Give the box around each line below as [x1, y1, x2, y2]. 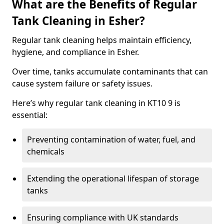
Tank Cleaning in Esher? [12, 13, 145, 28]
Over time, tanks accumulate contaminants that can [12, 66, 208, 77]
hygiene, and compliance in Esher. [12, 46, 139, 57]
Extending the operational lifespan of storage [27, 173, 199, 184]
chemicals [27, 146, 64, 157]
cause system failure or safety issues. [12, 78, 152, 89]
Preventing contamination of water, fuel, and [27, 134, 195, 145]
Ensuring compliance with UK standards [27, 212, 178, 223]
